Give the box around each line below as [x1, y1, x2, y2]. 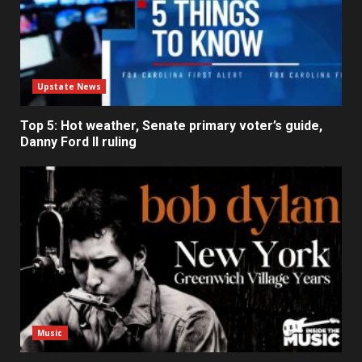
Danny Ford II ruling [20, 133, 137, 149]
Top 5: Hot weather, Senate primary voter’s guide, [20, 117, 322, 133]
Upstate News [37, 80, 102, 92]
